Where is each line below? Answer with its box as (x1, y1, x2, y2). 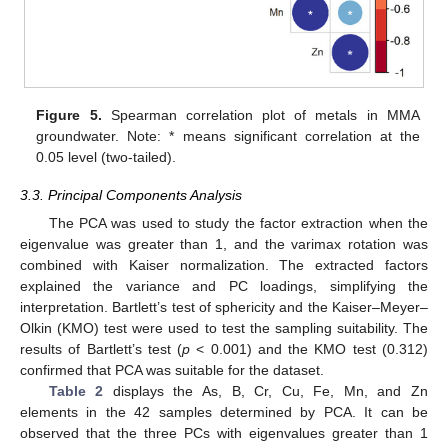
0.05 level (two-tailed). (36, 149, 177, 166)
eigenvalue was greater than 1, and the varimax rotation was (20, 236, 428, 253)
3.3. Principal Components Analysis (20, 187, 242, 204)
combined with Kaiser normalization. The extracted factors (20, 257, 428, 274)
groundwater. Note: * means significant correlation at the (36, 128, 420, 145)
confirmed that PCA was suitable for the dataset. (20, 362, 324, 379)
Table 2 (48, 383, 104, 400)
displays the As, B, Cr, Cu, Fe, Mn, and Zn (103, 383, 429, 400)
